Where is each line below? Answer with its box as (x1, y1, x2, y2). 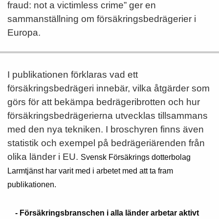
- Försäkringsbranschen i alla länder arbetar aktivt (15, 209, 199, 217)
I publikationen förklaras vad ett (7, 69, 138, 80)
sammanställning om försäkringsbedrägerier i (7, 14, 196, 24)
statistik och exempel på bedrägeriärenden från (7, 138, 205, 148)
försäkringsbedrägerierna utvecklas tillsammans (7, 110, 208, 121)
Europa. (7, 27, 41, 38)
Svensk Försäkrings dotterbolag (81, 153, 191, 161)
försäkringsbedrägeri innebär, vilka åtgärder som (7, 83, 210, 93)
